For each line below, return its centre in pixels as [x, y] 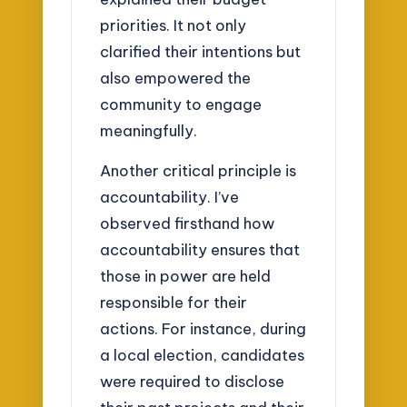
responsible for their [174, 303]
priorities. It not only [174, 25]
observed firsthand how [188, 223]
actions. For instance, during [203, 329]
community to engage [181, 104]
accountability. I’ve [170, 197]
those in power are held [186, 276]
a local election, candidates [203, 355]
